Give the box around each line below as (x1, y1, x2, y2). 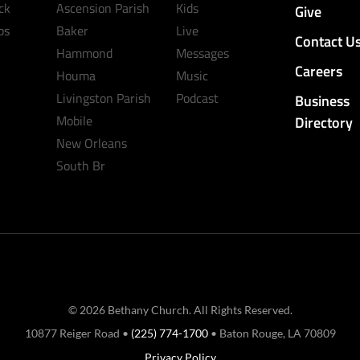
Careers (294, 59, 342, 82)
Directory (294, 111, 353, 133)
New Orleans (56, 133, 128, 153)
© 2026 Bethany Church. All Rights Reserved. (67, 302, 292, 317)
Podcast (175, 88, 219, 108)
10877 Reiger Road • (24, 325, 131, 340)
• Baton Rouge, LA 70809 (207, 325, 336, 340)
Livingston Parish (56, 88, 152, 108)
